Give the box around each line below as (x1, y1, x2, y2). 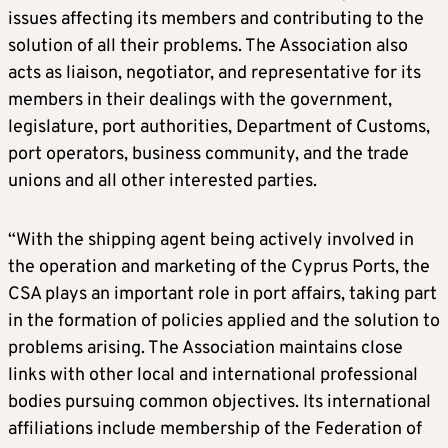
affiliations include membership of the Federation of (8, 417, 422, 441)
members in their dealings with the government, (8, 88, 392, 112)
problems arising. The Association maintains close (8, 336, 403, 360)
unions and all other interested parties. (8, 169, 317, 193)
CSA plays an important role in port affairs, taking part (8, 282, 437, 306)
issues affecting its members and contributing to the (8, 7, 424, 31)
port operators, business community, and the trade (8, 142, 409, 166)
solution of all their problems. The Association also (8, 34, 408, 58)
